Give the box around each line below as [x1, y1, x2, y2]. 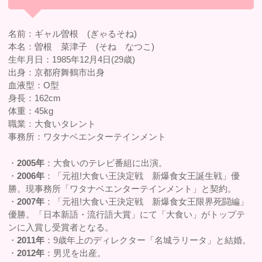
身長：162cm [8, 93, 61, 104]
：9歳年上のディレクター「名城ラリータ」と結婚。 [44, 235, 251, 245]
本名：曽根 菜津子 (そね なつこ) [8, 42, 155, 52]
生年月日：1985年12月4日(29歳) [8, 54, 136, 65]
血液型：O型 [8, 80, 60, 91]
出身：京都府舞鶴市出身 [8, 67, 105, 78]
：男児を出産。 [44, 247, 106, 258]
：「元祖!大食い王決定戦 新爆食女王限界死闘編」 [44, 196, 249, 206]
